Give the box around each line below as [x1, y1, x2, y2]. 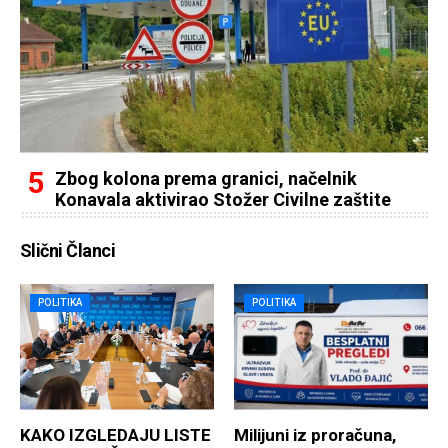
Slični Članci [20, 239, 115, 261]
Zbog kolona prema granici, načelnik [55, 167, 357, 189]
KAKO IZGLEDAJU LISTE [20, 424, 211, 445]
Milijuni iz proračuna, [234, 424, 396, 445]
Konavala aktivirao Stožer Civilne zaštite [55, 188, 391, 210]
